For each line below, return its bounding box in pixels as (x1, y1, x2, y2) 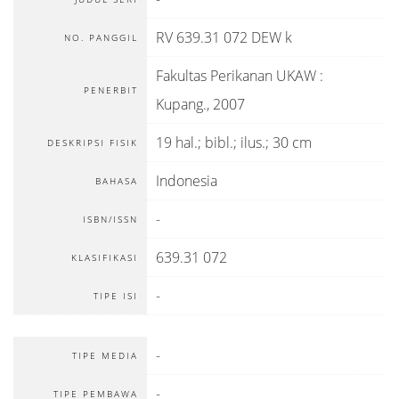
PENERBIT (84, 84, 138, 96)
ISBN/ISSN (83, 213, 138, 225)
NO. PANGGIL (64, 31, 138, 44)
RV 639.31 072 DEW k (156, 28, 292, 47)
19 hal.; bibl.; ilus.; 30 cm (156, 133, 312, 152)
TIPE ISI (94, 289, 138, 302)
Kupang (156, 94, 203, 114)
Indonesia (156, 171, 217, 191)
